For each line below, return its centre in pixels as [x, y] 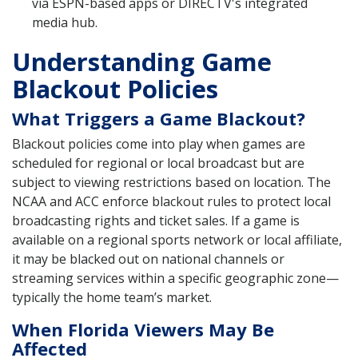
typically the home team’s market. [112, 298]
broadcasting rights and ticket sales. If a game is [156, 221]
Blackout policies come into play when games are [159, 144]
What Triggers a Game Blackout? [159, 119]
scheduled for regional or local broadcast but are [158, 163]
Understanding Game [142, 62]
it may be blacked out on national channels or [148, 259]
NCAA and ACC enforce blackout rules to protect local [171, 202]
